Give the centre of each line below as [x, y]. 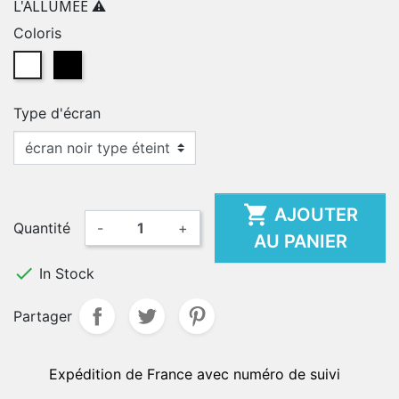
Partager [43, 316]
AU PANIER [300, 241]
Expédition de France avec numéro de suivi [195, 374]
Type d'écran [57, 113]
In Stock [65, 273]
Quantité [42, 228]
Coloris [37, 33]
